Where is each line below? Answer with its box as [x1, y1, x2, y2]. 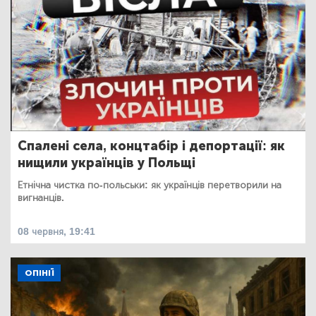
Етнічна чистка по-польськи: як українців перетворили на [18, 179, 281, 192]
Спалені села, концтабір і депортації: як [18, 138, 285, 154]
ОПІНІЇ [25, 268, 54, 279]
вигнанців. [18, 192, 64, 205]
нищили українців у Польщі [18, 155, 195, 171]
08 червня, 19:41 [18, 226, 95, 238]
